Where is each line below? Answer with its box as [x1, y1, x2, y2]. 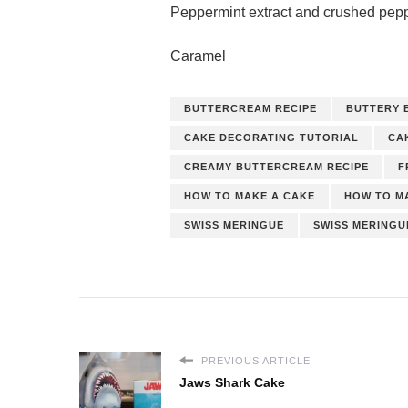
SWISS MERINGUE [184, 219, 284, 230]
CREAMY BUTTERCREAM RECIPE [184, 160, 369, 172]
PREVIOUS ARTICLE [198, 354, 311, 366]
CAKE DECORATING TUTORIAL [184, 131, 359, 143]
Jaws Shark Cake [179, 374, 285, 390]
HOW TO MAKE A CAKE [184, 189, 315, 201]
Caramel [170, 47, 226, 64]
